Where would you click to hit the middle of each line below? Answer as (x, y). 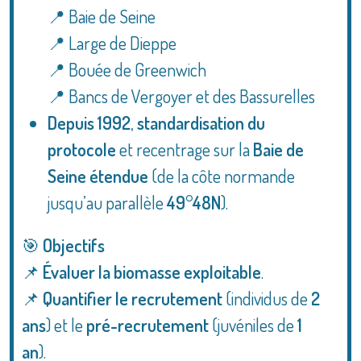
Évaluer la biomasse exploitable (152, 272)
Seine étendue (98, 176)
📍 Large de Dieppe (112, 43)
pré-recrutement (147, 325)
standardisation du (201, 122)
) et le (66, 325)
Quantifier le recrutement (133, 298)
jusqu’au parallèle (107, 202)
